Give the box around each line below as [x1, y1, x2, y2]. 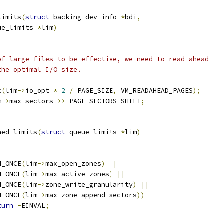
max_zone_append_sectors [45, 191, 137, 199]
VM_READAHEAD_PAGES [117, 86, 193, 95]
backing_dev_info [49, 13, 121, 21]
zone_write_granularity [45, 180, 133, 189]
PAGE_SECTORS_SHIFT [65, 97, 141, 105]
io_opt [25, 86, 53, 95]
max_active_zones [45, 170, 109, 178]
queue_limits [65, 128, 121, 136]
